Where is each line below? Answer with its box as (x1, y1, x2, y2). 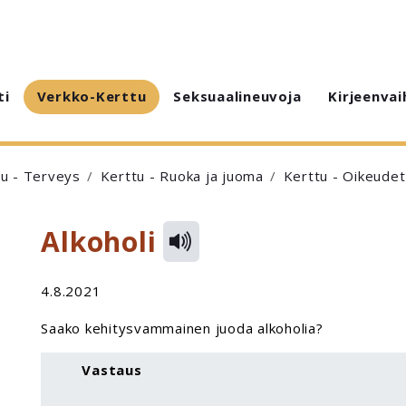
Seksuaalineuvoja (173, 87, 302, 105)
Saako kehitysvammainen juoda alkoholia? (41, 319, 324, 338)
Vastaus (82, 360, 142, 379)
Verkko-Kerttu (36, 87, 147, 105)
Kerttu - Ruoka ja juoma (100, 167, 264, 185)
